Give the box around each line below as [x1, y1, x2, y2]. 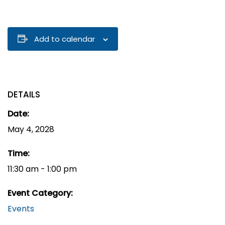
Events [8, 202, 34, 214]
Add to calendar [34, 33, 95, 44]
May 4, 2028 [8, 123, 54, 135]
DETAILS [8, 88, 40, 100]
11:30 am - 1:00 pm [8, 163, 77, 175]
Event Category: [8, 187, 73, 199]
